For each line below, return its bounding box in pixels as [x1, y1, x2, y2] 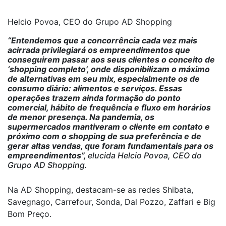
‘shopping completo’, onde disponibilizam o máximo [8, 64, 210, 74]
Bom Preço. [8, 209, 51, 219]
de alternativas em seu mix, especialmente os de [8, 74, 200, 84]
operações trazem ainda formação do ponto [8, 93, 181, 103]
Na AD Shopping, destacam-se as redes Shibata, [8, 185, 193, 195]
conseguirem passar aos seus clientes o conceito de [8, 54, 215, 65]
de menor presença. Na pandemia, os [8, 112, 154, 122]
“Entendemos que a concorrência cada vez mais [8, 35, 197, 45]
